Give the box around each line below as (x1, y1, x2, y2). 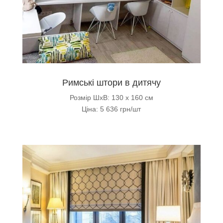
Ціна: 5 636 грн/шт (82, 105, 141, 113)
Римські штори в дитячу (62, 78, 161, 88)
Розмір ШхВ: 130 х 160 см (69, 94, 153, 102)
